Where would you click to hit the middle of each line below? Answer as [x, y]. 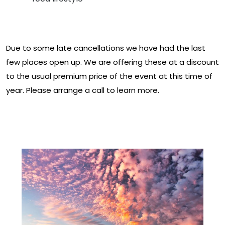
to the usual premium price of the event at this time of [109, 76]
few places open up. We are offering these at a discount [113, 62]
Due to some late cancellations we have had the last [106, 48]
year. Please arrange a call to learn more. [83, 90]
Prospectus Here [60, 130]
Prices [25, 23]
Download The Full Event [86, 115]
